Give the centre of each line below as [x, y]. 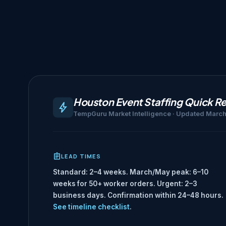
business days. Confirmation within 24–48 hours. [138, 195]
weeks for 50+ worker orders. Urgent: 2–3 [125, 184]
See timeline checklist [91, 207]
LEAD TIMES [81, 156]
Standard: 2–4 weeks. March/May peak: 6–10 [131, 172]
